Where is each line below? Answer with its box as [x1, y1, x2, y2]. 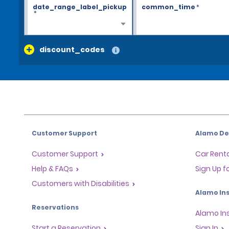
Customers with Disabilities [32, 178, 129, 189]
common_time [142, 2, 196, 11]
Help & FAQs [32, 164, 73, 174]
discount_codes [39, 44, 105, 55]
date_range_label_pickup [33, 2, 127, 11]
